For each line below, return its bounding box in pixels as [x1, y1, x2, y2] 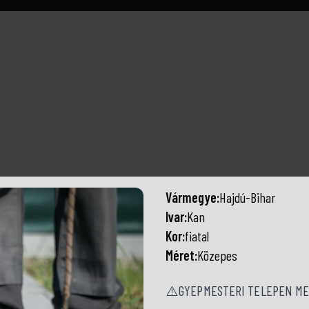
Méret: [166, 247, 197, 263]
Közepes [197, 247, 237, 263]
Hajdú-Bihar [219, 189, 275, 206]
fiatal [185, 228, 209, 244]
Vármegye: [166, 189, 219, 206]
